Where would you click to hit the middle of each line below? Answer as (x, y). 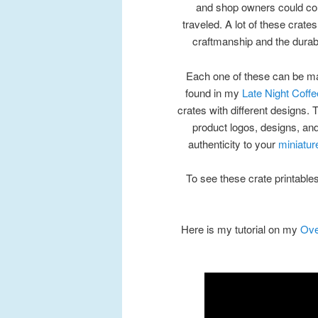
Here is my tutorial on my (241, 229)
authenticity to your (233, 143)
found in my (214, 92)
